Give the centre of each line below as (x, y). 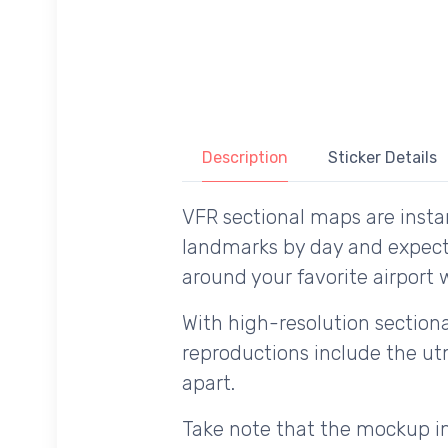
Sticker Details (382, 158)
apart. (208, 383)
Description (245, 158)
